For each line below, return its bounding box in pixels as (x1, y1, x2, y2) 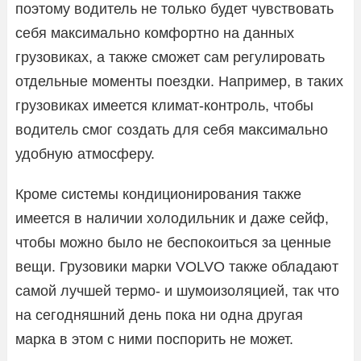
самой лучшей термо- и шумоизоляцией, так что (15, 282, 339, 299)
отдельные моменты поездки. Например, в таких (15, 73, 343, 89)
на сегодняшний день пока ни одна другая (15, 306, 303, 323)
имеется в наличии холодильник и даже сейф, (15, 210, 329, 226)
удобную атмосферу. (15, 145, 155, 162)
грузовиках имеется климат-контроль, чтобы (15, 97, 313, 114)
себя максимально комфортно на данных (15, 24, 294, 41)
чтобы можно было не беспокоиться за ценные (15, 234, 331, 251)
